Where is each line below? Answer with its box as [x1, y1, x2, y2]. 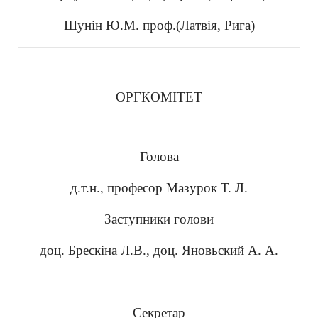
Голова [139, 149, 179, 164]
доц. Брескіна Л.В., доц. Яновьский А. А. [40, 243, 278, 258]
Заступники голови [104, 212, 214, 226]
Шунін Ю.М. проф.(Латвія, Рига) [63, 18, 255, 33]
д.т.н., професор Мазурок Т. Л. [70, 180, 248, 195]
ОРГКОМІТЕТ [116, 89, 202, 104]
